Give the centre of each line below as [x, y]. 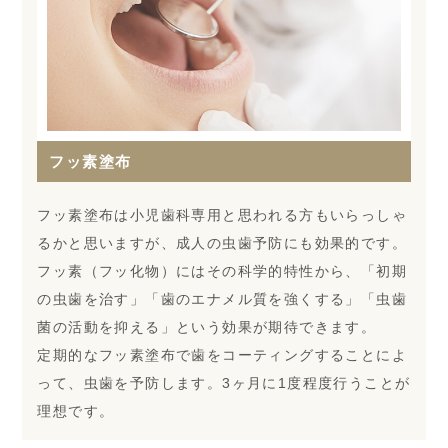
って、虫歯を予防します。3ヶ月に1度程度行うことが [224, 382]
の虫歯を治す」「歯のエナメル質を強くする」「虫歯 [222, 298]
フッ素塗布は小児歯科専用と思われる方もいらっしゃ [222, 214]
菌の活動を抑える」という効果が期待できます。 [207, 326]
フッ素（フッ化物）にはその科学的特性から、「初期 [222, 270]
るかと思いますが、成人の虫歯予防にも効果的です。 [222, 242]
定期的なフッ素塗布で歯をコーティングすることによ [222, 354]
